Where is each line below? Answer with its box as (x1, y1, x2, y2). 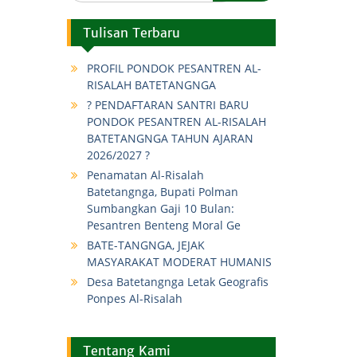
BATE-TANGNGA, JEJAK (86, 237, 205, 253)
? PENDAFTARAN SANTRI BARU (86, 97, 249, 112)
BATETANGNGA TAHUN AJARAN (86, 131, 253, 146)
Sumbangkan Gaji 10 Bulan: (86, 201, 234, 216)
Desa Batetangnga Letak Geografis (86, 274, 269, 289)
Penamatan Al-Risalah (86, 167, 204, 182)
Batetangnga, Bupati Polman (86, 184, 238, 199)
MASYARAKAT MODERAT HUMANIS (86, 254, 272, 269)
